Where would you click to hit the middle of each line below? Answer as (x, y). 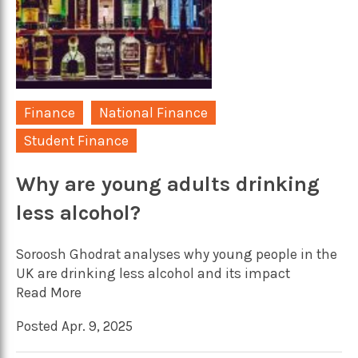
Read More (49, 293)
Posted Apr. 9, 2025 (74, 326)
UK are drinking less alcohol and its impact (153, 274)
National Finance (153, 113)
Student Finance (76, 141)
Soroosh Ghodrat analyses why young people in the (177, 255)
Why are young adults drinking (168, 184)
